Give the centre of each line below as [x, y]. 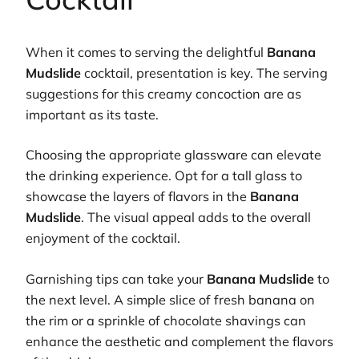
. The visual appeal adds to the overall [196, 218]
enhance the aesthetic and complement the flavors [179, 341]
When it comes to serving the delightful [146, 52]
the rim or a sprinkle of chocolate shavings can [166, 320]
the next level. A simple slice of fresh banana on [170, 299]
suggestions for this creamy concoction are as [163, 94]
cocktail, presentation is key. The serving [204, 73]
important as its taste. [92, 115]
